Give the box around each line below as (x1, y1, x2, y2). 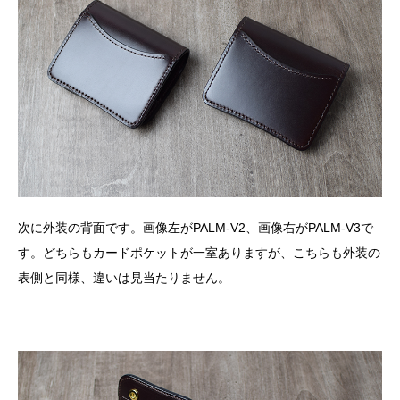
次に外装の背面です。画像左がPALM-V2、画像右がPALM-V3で (18, 221, 373, 236)
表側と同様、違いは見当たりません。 (18, 271, 230, 286)
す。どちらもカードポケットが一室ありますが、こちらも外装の (18, 246, 380, 261)
